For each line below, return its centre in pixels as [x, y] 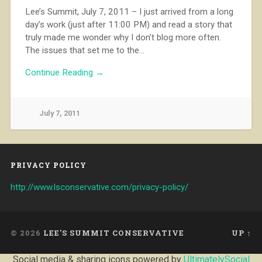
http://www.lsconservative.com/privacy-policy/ [99, 187]
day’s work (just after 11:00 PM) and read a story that [128, 24]
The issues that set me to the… [85, 50]
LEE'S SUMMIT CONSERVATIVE [113, 233]
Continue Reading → [64, 73]
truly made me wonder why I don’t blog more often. [124, 37]
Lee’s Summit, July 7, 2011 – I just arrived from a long [129, 11]
